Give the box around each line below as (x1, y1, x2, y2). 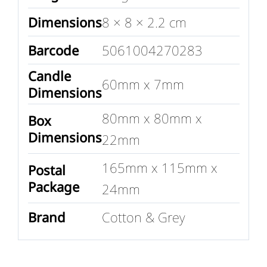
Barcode (27, 41, 79, 59)
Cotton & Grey (101, 207, 185, 226)
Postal (27, 160, 66, 179)
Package (27, 177, 79, 195)
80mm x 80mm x (101, 108, 202, 127)
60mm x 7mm (101, 74, 184, 93)
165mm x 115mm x (101, 158, 218, 176)
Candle (27, 66, 71, 85)
